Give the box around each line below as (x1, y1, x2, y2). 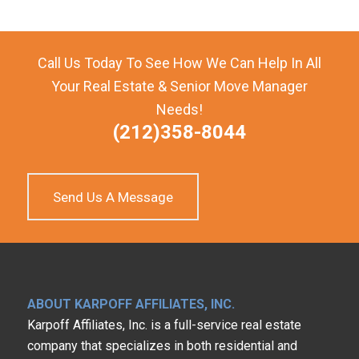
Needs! (155, 100, 203, 118)
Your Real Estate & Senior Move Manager (50, 77, 308, 95)
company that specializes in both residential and (26, 337, 297, 353)
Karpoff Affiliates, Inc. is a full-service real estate (26, 317, 301, 333)
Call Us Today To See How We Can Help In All (37, 54, 321, 71)
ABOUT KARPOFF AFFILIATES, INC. (26, 296, 235, 312)
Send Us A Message (52, 189, 173, 206)
